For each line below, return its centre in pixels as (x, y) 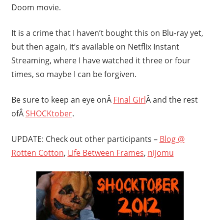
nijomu (161, 152)
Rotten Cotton (37, 152)
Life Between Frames (106, 152)
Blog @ (172, 139)
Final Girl (129, 99)
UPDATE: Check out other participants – (85, 139)
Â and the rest (172, 99)
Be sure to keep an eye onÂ (62, 99)
